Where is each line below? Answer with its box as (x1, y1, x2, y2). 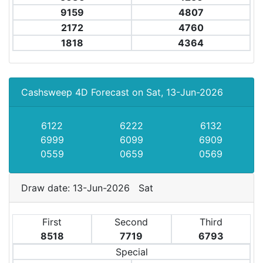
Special (115, 246, 148, 258)
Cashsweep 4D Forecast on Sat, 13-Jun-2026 (21, 86, 223, 98)
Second (114, 216, 149, 228)
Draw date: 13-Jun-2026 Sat (21, 182, 159, 194)
